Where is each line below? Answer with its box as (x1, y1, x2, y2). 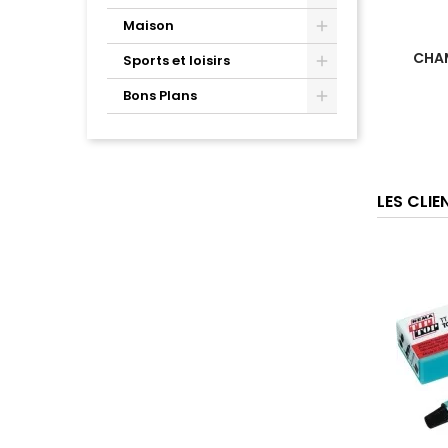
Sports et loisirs (123, 51, 230, 71)
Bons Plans (123, 86, 197, 106)
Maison (123, 16, 174, 36)
